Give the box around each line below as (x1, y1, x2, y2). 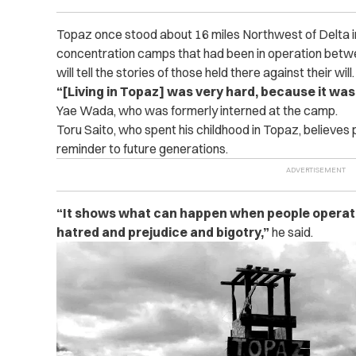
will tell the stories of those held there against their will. (56, 64, 354, 81)
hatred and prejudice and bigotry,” (56, 224, 272, 241)
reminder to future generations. (56, 141, 228, 157)
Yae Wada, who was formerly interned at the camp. (56, 103, 338, 119)
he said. (271, 224, 313, 241)
